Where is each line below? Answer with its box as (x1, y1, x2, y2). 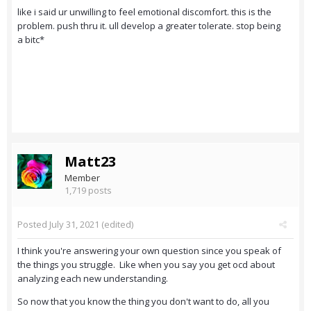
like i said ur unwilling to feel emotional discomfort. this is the (17, 6, 271, 19)
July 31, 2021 (49, 218, 99, 231)
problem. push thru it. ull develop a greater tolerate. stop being (17, 19, 280, 33)
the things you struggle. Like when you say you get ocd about (17, 258, 275, 271)
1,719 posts (65, 184, 112, 197)
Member (65, 171, 100, 185)
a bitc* (17, 33, 44, 47)
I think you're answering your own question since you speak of (17, 244, 281, 258)
